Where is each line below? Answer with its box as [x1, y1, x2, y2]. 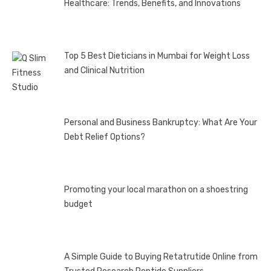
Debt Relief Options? [64, 132, 145, 143]
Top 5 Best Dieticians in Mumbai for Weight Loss [64, 50, 250, 61]
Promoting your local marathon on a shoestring [64, 184, 248, 195]
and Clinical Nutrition [64, 65, 145, 76]
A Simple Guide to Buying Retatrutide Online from [64, 251, 258, 262]
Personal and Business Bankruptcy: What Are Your [64, 117, 257, 128]
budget [64, 199, 93, 209]
